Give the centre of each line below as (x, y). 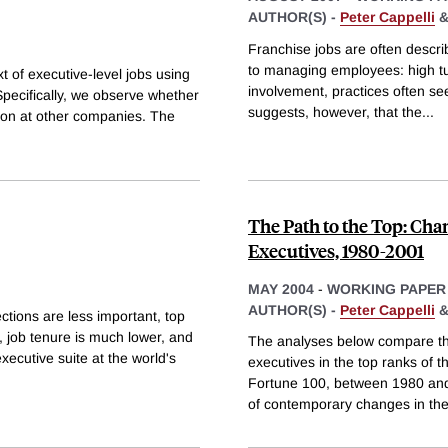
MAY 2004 (281, 288)
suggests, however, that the (335, 111)
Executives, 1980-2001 (336, 250)
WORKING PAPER (386, 288)
